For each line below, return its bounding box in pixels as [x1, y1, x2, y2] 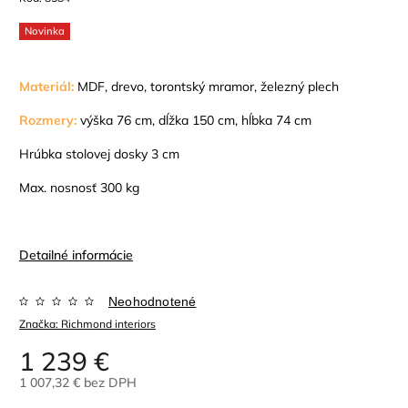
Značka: [19, 317, 61, 331]
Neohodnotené [108, 294, 197, 310]
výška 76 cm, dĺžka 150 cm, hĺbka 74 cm [76, 112, 311, 129]
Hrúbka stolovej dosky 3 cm [19, 146, 179, 163]
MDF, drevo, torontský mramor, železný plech [77, 78, 339, 96]
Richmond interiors [61, 317, 156, 331]
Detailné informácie [19, 247, 133, 264]
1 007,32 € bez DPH [19, 374, 137, 392]
